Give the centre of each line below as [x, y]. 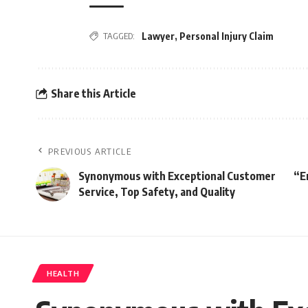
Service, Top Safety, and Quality [157, 192]
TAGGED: [119, 36]
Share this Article [93, 93]
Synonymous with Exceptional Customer [177, 176]
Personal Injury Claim [227, 36]
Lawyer [158, 36]
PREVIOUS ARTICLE [90, 151]
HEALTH [63, 273]
